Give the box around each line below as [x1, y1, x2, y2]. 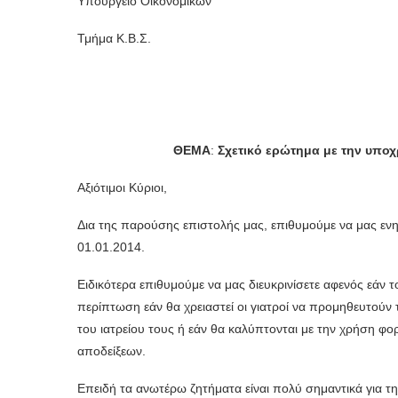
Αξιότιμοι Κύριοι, [77, 180, 167, 195]
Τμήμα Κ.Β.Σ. [77, 31, 151, 45]
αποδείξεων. [77, 344, 146, 358]
